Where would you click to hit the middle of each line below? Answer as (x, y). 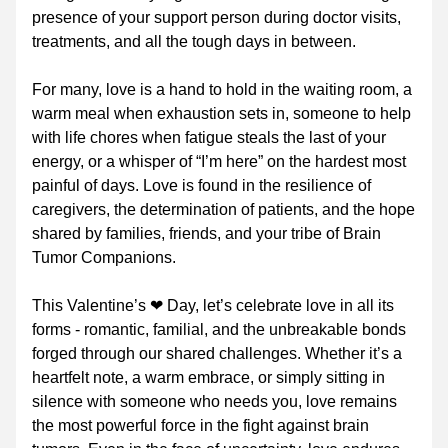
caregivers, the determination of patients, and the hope (223, 209)
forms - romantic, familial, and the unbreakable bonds (219, 329)
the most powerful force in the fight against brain (200, 425)
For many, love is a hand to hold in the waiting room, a (222, 89)
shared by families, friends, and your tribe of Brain (206, 233)
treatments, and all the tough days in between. (194, 41)
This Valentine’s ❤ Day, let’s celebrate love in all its (213, 305)
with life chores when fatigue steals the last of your (209, 137)
